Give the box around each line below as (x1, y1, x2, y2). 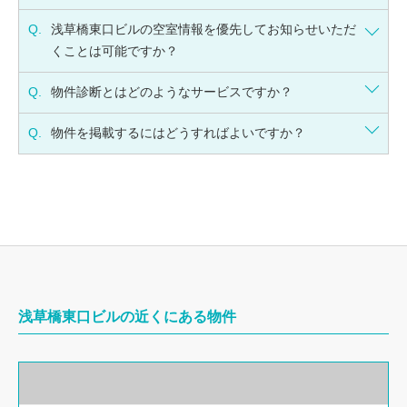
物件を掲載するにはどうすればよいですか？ (51, 126, 305, 141)
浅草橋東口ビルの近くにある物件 (18, 309, 236, 325)
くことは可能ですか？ (51, 45, 178, 59)
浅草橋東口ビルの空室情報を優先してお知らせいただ (51, 23, 356, 37)
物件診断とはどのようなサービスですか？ (51, 85, 293, 100)
